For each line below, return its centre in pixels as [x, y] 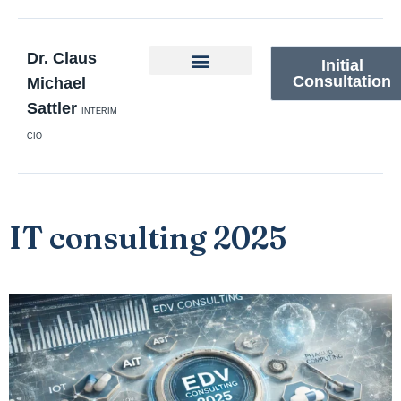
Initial [342, 65]
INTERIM [99, 111]
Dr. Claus [62, 58]
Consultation [342, 81]
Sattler [52, 108]
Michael [56, 83]
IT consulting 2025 [148, 238]
